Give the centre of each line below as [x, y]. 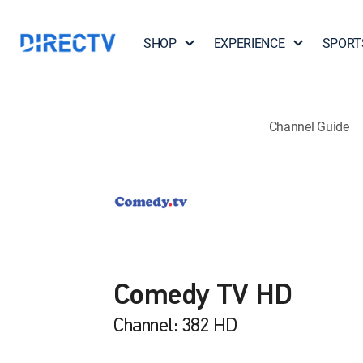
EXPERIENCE [249, 43]
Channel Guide [309, 126]
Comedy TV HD [203, 297]
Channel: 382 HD [175, 327]
